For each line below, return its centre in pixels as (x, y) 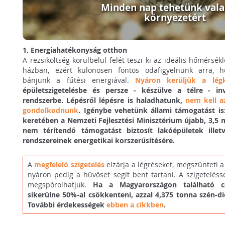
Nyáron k (153, 80)
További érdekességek (67, 204)
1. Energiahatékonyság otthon (75, 50)
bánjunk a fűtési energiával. (79, 80)
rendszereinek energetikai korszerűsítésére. (99, 140)
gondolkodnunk (51, 110)
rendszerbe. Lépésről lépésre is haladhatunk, (104, 100)
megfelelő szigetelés (69, 164)
